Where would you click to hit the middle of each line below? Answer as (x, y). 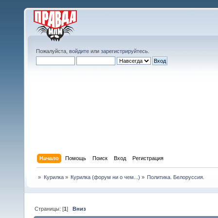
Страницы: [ (49, 209)
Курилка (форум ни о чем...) (105, 177)
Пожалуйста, (53, 51)
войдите (79, 51)
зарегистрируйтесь (124, 51)
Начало (49, 158)
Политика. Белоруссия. (176, 177)
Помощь (76, 158)
